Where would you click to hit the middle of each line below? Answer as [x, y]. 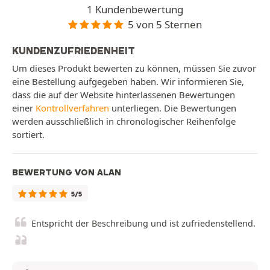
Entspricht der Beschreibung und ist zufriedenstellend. [143, 224]
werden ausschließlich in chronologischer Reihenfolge [124, 121]
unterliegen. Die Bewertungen [173, 108]
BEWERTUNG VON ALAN [67, 173]
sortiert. [28, 135]
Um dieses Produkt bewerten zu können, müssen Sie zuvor [134, 68]
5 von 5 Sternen [165, 24]
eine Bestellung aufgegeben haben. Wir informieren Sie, [128, 82]
